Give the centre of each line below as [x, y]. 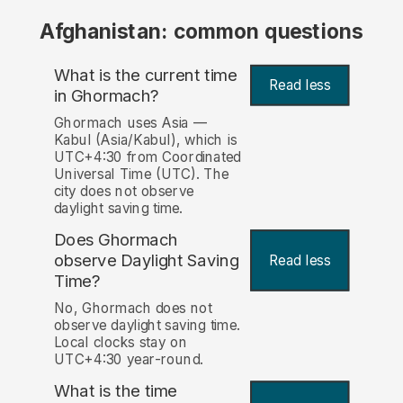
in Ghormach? [106, 95]
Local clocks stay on [121, 343]
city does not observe [124, 192]
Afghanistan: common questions [201, 32]
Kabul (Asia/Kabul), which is [145, 140]
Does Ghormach [116, 240]
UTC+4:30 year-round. [129, 360]
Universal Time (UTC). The [141, 175]
